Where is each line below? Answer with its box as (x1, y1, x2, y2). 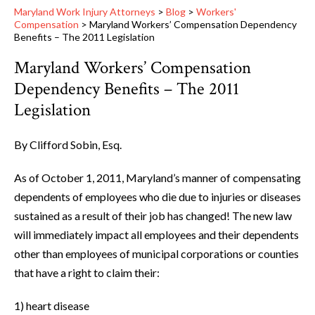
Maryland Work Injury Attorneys (14, 6, 155, 18)
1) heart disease (14, 299, 89, 313)
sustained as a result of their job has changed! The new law (14, 209, 292, 223)
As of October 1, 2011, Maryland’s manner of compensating (14, 171, 301, 185)
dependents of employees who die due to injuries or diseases (14, 190, 301, 204)
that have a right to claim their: (14, 266, 160, 280)
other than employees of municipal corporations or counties (14, 247, 299, 261)
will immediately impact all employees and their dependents (14, 228, 299, 242)
